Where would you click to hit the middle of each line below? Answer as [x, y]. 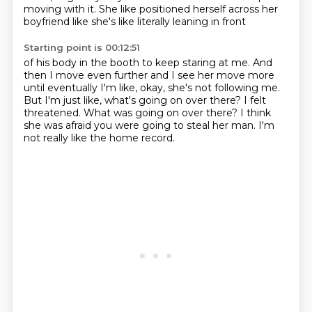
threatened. [53, 113]
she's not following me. [224, 88]
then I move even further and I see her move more [149, 75]
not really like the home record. [99, 138]
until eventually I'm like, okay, [95, 88]
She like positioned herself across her [188, 9]
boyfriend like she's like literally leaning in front [134, 22]
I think [255, 113]
